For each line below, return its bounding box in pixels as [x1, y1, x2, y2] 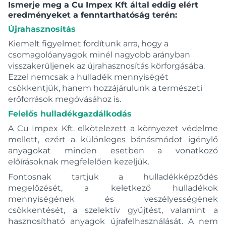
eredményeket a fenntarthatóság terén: [8, 10, 177, 20]
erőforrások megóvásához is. [8, 94, 121, 104]
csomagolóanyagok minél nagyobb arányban [8, 50, 190, 60]
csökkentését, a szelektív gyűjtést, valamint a [8, 205, 218, 215]
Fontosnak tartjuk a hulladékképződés [8, 172, 218, 182]
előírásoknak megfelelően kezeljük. [8, 157, 149, 166]
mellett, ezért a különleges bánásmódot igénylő [8, 135, 218, 144]
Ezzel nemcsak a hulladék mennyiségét [8, 72, 168, 82]
